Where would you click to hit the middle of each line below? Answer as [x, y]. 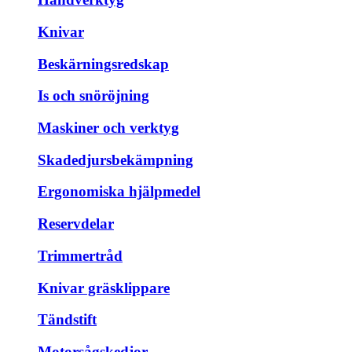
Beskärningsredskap [103, 64]
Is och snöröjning [93, 96]
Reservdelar [76, 224]
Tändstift [67, 320]
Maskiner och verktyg [108, 127]
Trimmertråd [80, 255]
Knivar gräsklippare [104, 288]
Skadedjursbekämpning [115, 159]
